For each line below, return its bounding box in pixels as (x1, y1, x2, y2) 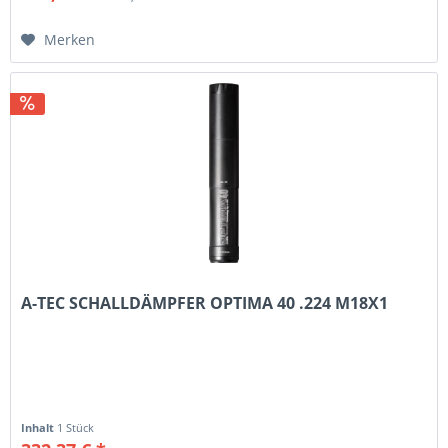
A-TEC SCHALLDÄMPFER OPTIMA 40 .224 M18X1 (21, 292, 389, 315)
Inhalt (21, 420, 58, 436)
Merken (44, 30, 96, 50)
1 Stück (57, 420, 95, 436)
